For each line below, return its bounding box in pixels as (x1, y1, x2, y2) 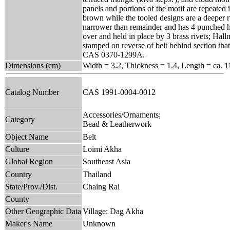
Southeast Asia (83, 157, 130, 166)
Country (5, 169, 32, 179)
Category (5, 114, 35, 124)
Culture (5, 144, 29, 154)
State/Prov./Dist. (5, 182, 57, 191)
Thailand (83, 169, 111, 179)
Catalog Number (5, 87, 59, 97)
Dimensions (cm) (5, 61, 61, 70)
